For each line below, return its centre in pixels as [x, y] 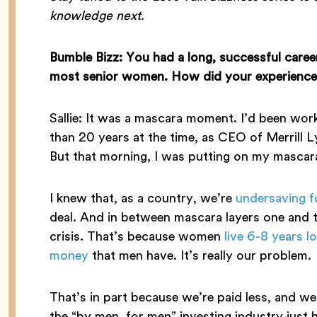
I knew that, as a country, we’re [143, 198]
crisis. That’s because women [137, 236]
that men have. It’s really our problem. [200, 255]
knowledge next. [97, 16]
